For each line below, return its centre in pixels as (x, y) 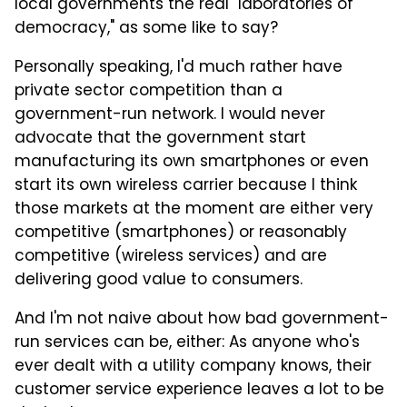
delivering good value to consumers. (159, 280)
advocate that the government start (160, 139)
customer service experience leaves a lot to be (199, 390)
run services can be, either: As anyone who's (187, 343)
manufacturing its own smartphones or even (192, 162)
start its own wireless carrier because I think (186, 186)
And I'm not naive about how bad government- (202, 319)
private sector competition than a (149, 91)
